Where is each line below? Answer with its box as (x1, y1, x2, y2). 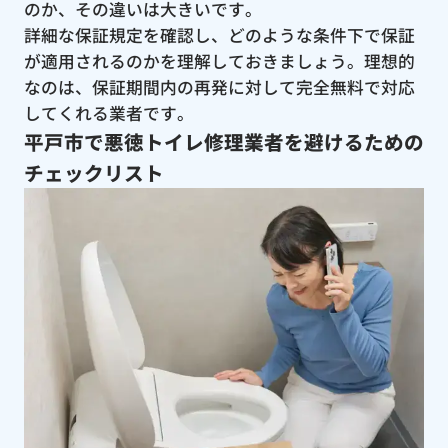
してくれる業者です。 (23, 100, 194, 125)
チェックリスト (23, 157, 164, 187)
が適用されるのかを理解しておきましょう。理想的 (23, 48, 415, 73)
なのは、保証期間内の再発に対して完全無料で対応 (23, 74, 415, 99)
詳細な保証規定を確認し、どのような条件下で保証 (23, 22, 415, 47)
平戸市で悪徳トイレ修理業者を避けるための (23, 126, 424, 156)
